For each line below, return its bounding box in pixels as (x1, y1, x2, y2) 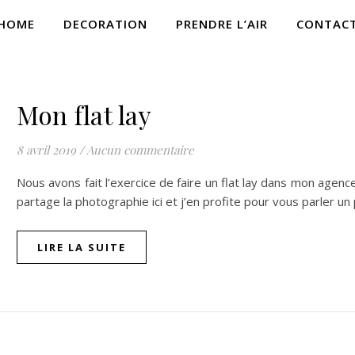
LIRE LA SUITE (37, 240, 126, 254)
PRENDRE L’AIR (176, 16, 268, 32)
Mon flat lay (17, 97, 151, 132)
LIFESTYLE (17, 36, 80, 49)
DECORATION (63, 16, 147, 32)
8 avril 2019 (17, 142, 76, 158)
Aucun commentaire (86, 142, 194, 158)
